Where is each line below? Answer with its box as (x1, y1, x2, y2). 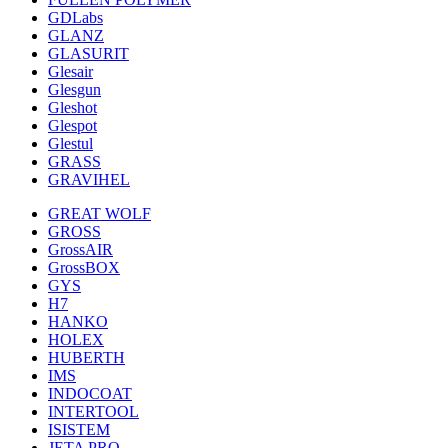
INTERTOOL (48, 403, 139, 420)
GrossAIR (48, 241, 113, 258)
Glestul (48, 135, 93, 152)
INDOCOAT (48, 385, 132, 402)
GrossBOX (48, 259, 120, 276)
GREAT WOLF (48, 205, 151, 222)
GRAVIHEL (48, 171, 130, 188)
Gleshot (48, 99, 97, 116)
